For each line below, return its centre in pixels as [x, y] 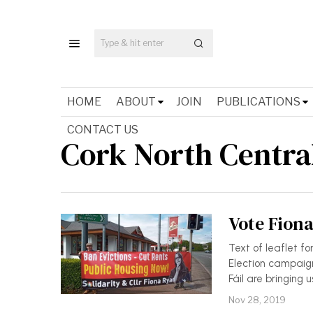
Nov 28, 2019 [257, 299]
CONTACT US [103, 129]
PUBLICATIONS [259, 101]
